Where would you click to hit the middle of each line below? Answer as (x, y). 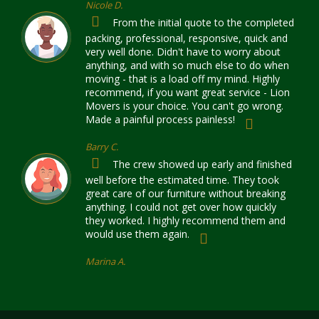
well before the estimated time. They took (182, 180)
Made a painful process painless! (160, 119)
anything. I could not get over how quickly (181, 207)
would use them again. (137, 234)
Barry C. (102, 147)
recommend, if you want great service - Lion (188, 92)
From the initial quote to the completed (202, 22)
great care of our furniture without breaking (185, 193)
